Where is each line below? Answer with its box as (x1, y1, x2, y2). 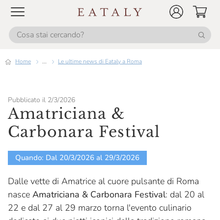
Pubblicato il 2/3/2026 (8, 95, 75, 105)
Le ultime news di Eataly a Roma (61, 57, 142, 65)
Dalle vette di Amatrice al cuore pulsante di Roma (8, 175, 199, 187)
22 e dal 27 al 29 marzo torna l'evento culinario (8, 202, 192, 214)
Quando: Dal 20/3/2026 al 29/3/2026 (15, 153, 139, 163)
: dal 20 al (165, 189, 204, 200)
